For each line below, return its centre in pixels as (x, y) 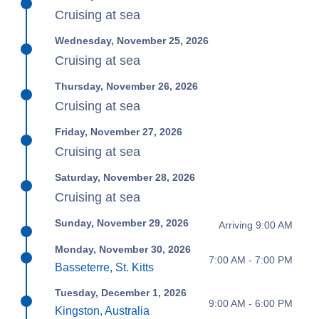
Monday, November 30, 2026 (123, 249)
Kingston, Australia (103, 311)
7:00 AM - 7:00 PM (250, 260)
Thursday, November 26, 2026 (127, 86)
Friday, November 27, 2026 (119, 132)
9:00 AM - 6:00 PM (250, 303)
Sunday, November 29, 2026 (122, 223)
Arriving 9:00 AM (255, 225)
